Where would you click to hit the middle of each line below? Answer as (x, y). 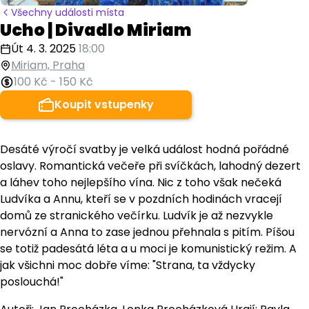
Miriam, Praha (48, 65)
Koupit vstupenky (104, 104)
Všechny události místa (68, 12)
